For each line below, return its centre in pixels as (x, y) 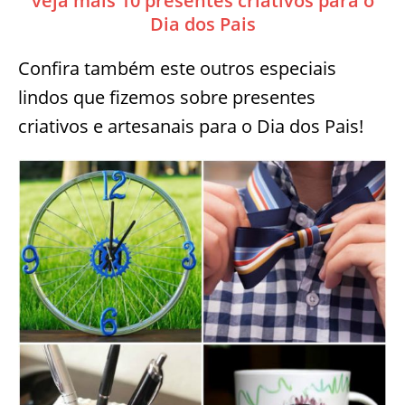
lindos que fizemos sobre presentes (167, 97)
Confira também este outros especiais (177, 68)
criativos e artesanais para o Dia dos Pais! (191, 126)
